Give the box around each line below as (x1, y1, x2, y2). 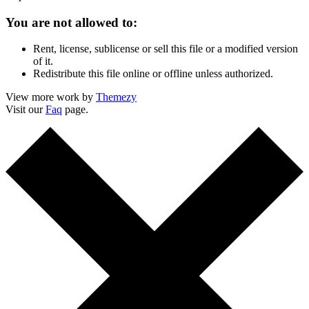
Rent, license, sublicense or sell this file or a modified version (33, 43, 298, 55)
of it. (33, 55, 53, 68)
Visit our (6, 103, 46, 116)
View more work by (6, 91, 96, 103)
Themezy (96, 91, 137, 103)
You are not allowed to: (6, 14, 137, 30)
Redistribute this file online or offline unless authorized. (33, 68, 273, 80)
